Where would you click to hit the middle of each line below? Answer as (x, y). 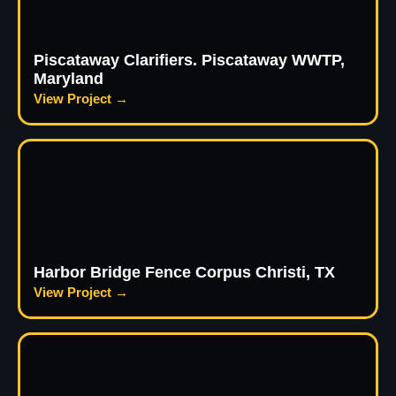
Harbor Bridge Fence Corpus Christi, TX (184, 273)
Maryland (69, 79)
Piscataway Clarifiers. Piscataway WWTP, (189, 61)
